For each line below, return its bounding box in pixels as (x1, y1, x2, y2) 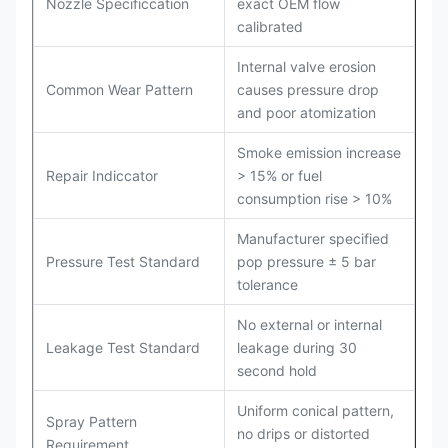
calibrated (237, 18, 303, 35)
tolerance (237, 276, 298, 293)
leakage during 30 (237, 339, 357, 356)
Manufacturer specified (237, 230, 389, 247)
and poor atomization (237, 104, 376, 121)
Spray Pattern (46, 413, 137, 430)
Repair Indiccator (46, 167, 158, 184)
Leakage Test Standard (46, 339, 200, 356)
